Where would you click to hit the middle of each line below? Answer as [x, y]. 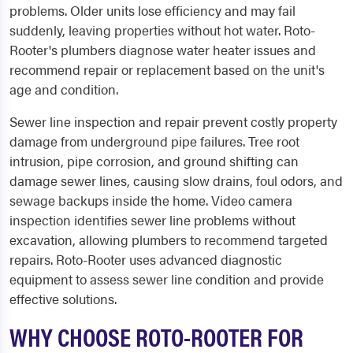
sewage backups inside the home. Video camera [151, 200]
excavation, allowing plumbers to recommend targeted [169, 240]
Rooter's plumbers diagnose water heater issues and [163, 50]
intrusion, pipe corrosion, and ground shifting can [154, 161]
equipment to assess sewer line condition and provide [167, 279]
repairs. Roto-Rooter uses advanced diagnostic [146, 259]
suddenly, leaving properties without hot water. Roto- [162, 30]
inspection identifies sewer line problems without [152, 220]
